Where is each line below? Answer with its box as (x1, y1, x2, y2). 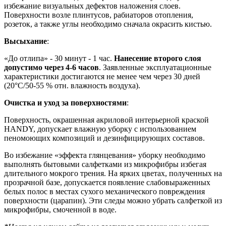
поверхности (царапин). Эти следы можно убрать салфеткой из (4, 196, 222, 205)
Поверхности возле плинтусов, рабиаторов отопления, (4, 11, 193, 20)
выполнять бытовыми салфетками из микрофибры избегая (4, 160, 206, 169)
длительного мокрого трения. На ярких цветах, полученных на (4, 169, 222, 178)
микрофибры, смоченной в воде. (4, 205, 117, 214)
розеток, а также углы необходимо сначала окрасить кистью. (4, 20, 212, 29)
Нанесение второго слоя (114, 54, 201, 63)
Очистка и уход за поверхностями (4, 98, 127, 107)
